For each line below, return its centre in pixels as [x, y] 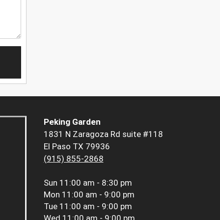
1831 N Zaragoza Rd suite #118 [103, 134]
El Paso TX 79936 [77, 147]
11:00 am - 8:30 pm [96, 183]
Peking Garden [72, 122]
